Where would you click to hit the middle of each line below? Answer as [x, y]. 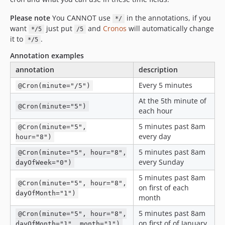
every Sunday [161, 162]
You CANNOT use [81, 18]
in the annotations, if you [167, 18]
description [158, 70]
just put [59, 28]
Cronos [115, 28]
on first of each [164, 188]
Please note [30, 18]
